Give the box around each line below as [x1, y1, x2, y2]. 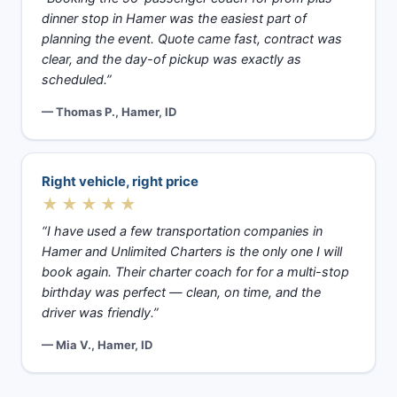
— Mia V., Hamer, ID [42, 337, 152, 352]
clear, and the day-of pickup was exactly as [42, 51, 301, 67]
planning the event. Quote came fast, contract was [42, 30, 342, 47]
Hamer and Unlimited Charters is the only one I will [42, 243, 342, 260]
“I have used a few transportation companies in [42, 222, 323, 239]
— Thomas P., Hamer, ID [42, 104, 176, 119]
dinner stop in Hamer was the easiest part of [42, 10, 307, 27]
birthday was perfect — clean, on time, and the [42, 284, 321, 300]
